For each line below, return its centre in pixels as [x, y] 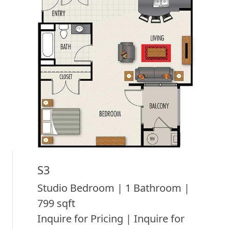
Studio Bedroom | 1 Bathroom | [113, 188]
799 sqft [56, 203]
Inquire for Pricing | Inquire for [111, 218]
